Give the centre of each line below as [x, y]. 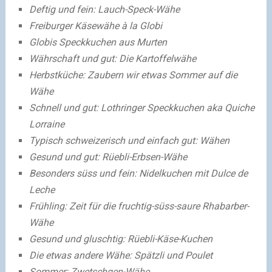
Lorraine [46, 124]
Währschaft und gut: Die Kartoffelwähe [112, 58]
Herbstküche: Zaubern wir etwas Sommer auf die [133, 75]
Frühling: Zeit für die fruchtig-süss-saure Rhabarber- [139, 206]
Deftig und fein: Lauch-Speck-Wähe [104, 9]
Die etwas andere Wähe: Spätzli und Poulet [121, 255]
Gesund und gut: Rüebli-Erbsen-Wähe [108, 157]
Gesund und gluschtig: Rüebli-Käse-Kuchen [121, 239]
